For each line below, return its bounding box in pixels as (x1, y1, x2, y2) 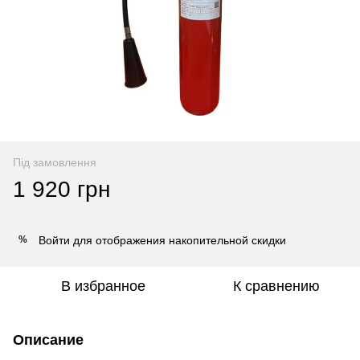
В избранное (60, 277, 145, 294)
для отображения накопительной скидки (70, 233, 286, 247)
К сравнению (233, 277, 320, 294)
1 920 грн (13, 176, 110, 202)
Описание (13, 331, 84, 348)
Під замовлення (13, 155, 96, 169)
